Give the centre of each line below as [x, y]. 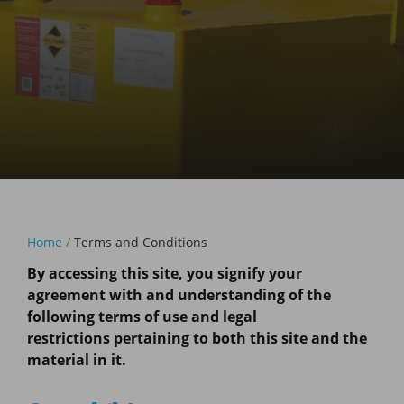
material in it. [77, 360]
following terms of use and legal [142, 317]
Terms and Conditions [141, 242]
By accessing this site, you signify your [165, 273]
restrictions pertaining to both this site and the [197, 338]
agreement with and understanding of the [179, 295]
